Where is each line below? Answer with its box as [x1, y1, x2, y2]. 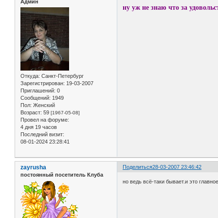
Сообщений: [20, 95, 51, 101]
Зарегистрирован [20, 80, 63, 87]
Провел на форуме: [20, 117, 69, 123]
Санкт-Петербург [40, 73, 84, 79]
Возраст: [20, 109, 42, 116]
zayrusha [20, 164, 46, 171]
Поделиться [123, 164, 153, 170]
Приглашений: [20, 88, 55, 94]
